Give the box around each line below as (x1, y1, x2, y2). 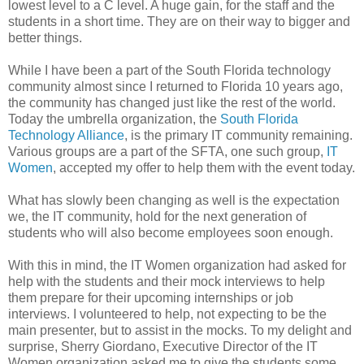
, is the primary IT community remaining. (124, 128, 353, 143)
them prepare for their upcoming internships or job (8, 291, 293, 305)
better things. (8, 31, 82, 45)
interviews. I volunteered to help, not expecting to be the (8, 307, 327, 322)
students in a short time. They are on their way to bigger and (8, 15, 350, 29)
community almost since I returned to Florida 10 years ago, (8, 80, 343, 94)
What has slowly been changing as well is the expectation (8, 193, 340, 208)
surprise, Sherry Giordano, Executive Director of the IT (8, 340, 318, 354)
